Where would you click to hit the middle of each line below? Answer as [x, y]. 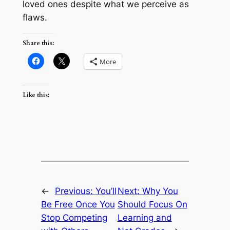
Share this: [38, 43]
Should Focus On [152, 205]
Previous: [75, 191]
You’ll [106, 191]
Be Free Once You [78, 205]
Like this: [36, 95]
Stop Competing [74, 218]
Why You [160, 191]
